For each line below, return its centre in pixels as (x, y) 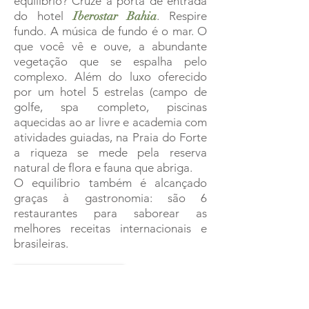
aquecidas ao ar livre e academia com (110, 122)
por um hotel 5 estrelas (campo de (110, 91)
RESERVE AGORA (69, 272)
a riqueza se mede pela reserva (110, 152)
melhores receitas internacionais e (110, 228)
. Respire (182, 16)
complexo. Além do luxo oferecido (110, 76)
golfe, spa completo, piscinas (110, 107)
